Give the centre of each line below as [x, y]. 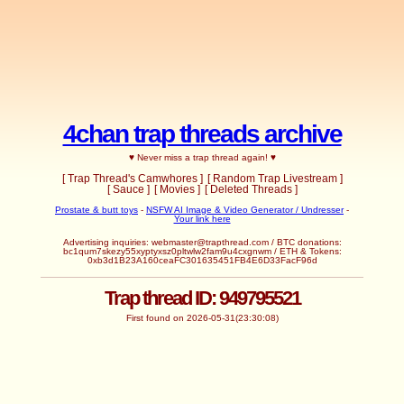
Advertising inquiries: [107, 242]
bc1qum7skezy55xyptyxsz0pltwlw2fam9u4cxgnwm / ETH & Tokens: [202, 251]
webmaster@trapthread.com [210, 242]
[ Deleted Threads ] [251, 189]
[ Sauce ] [128, 189]
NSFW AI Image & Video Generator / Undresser [245, 209]
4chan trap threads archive [202, 133]
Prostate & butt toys [96, 209]
